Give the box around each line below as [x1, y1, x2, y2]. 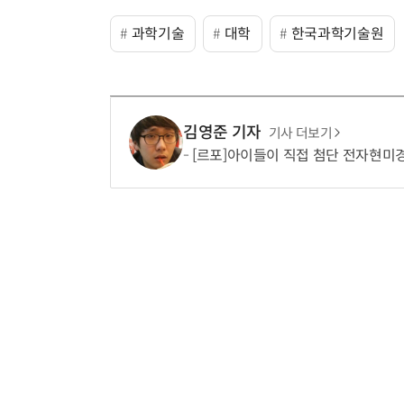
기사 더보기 [268, 124, 333, 142]
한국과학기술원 [290, 24, 384, 44]
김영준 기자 [183, 122, 262, 142]
